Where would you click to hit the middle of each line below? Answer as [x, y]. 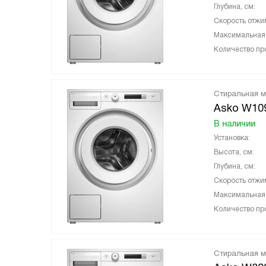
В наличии [235, 123]
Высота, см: [234, 152]
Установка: [232, 138]
